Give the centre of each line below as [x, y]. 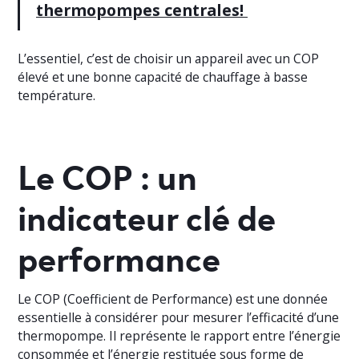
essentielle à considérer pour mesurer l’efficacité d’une [179, 318]
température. [57, 96]
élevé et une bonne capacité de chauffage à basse [163, 77]
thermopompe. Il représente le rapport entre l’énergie [179, 336]
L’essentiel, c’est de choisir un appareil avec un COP [169, 59]
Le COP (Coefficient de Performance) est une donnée [173, 299]
